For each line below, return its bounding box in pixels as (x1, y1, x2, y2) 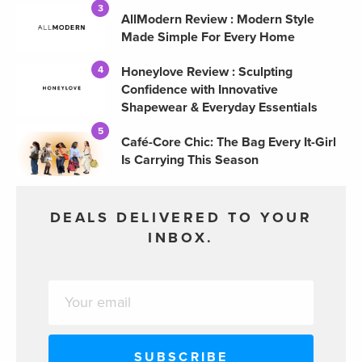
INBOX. (148, 228, 214, 246)
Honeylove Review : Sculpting (121, 63, 293, 80)
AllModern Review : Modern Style (121, 11, 314, 27)
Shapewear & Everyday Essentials (121, 99, 318, 116)
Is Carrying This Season (121, 151, 259, 168)
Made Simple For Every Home (121, 28, 295, 45)
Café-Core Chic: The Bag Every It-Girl (121, 133, 336, 150)
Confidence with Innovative (121, 81, 278, 98)
